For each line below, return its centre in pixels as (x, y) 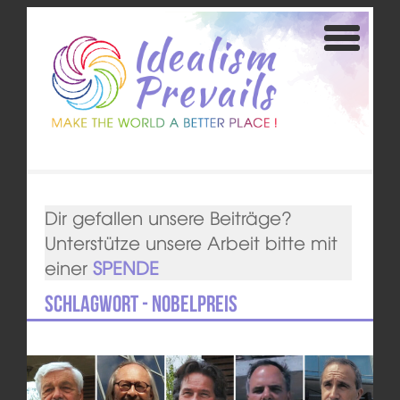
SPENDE (125, 268)
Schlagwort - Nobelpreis (141, 304)
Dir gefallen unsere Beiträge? (168, 218)
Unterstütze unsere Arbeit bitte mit (191, 243)
